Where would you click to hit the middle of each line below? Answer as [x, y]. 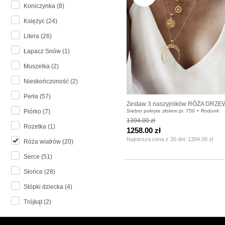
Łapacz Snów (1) [47, 51]
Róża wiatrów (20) [48, 142]
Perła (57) [37, 97]
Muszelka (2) [41, 67]
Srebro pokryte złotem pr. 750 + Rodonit [173, 110]
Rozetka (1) [39, 127]
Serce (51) [38, 157]
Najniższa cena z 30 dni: [157, 139]
